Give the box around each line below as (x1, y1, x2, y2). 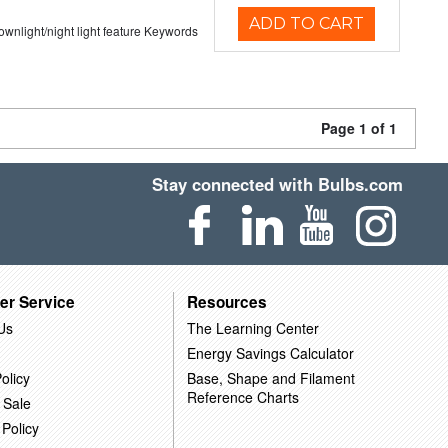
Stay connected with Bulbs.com (152, 172, 404, 196)
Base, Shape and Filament (186, 367, 355, 388)
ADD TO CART (249, 14, 365, 33)
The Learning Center (186, 317, 319, 338)
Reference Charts (186, 386, 299, 407)
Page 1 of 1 (321, 118, 397, 138)
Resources (186, 290, 267, 313)
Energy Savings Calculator (186, 342, 354, 363)
